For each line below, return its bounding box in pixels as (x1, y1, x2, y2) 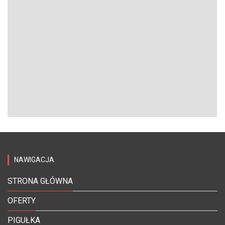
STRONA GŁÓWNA (8, 176, 73, 186)
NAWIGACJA (14, 156, 54, 164)
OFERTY (8, 196, 36, 206)
